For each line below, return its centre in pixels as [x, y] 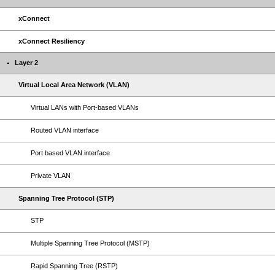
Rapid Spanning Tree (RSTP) [74, 266]
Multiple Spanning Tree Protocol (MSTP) [90, 243]
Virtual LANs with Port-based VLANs [85, 107]
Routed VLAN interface [65, 130]
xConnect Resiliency [52, 41]
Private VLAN [51, 176]
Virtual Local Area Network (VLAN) [74, 85]
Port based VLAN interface [70, 153]
